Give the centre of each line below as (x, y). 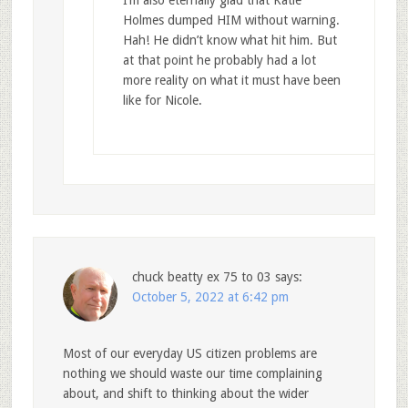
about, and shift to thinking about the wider (185, 394)
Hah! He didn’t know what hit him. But (229, 41)
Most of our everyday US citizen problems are (189, 354)
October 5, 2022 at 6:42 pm (210, 297)
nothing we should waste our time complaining (192, 374)
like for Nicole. (162, 101)
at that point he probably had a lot (219, 61)
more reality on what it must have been (231, 81)
